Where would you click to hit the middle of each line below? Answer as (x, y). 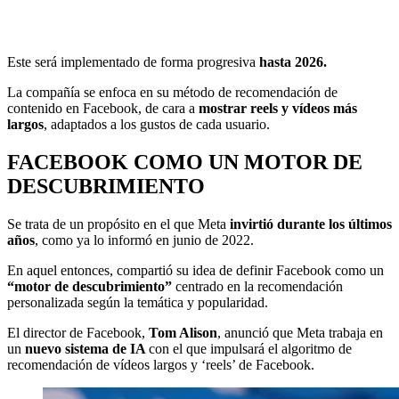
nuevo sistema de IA (87, 348)
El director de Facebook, (76, 332)
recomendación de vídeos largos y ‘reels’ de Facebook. (161, 364)
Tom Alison (181, 332)
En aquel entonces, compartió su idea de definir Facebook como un (195, 270)
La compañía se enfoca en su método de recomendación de (172, 92)
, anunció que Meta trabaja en (300, 332)
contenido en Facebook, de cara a (103, 108)
